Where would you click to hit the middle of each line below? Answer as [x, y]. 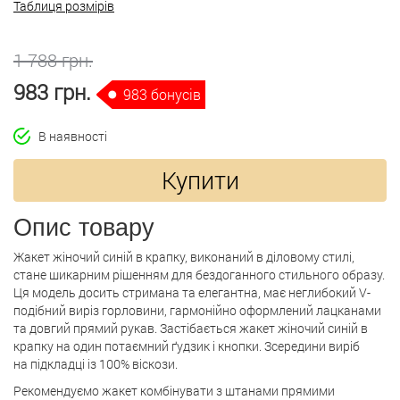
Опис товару [84, 228]
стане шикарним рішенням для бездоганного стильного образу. [199, 275]
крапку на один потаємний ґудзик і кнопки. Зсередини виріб [187, 346]
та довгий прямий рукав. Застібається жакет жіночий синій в [191, 328]
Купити [200, 180]
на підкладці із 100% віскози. [96, 364]
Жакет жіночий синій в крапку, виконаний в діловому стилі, [184, 257]
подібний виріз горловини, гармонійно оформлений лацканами [197, 310]
